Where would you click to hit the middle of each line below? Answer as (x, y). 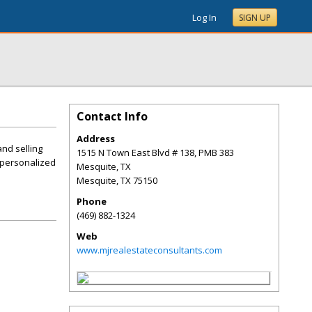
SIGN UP (255, 18)
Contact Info (112, 116)
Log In (204, 17)
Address (96, 139)
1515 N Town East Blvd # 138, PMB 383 (155, 153)
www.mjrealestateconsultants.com (149, 250)
